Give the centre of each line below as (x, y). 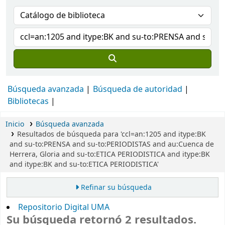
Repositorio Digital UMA (64, 208)
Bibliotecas (28, 101)
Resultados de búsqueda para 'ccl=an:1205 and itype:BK (111, 134)
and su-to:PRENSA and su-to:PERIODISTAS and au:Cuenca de (112, 144)
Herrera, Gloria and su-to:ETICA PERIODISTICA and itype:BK (110, 154)
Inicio (15, 124)
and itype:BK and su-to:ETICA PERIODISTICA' (84, 164)
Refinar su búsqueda (116, 188)
